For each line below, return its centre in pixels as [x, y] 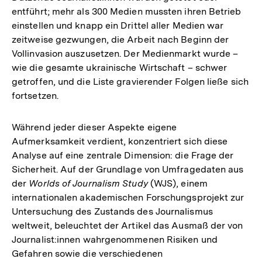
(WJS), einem [177, 184]
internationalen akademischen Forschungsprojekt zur [128, 198]
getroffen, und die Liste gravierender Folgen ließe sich [130, 82]
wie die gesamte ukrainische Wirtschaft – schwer [120, 68]
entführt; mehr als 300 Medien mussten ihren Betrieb [127, 12]
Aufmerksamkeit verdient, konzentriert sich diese [120, 142]
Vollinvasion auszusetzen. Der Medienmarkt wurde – [125, 54]
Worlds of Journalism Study [88, 184]
